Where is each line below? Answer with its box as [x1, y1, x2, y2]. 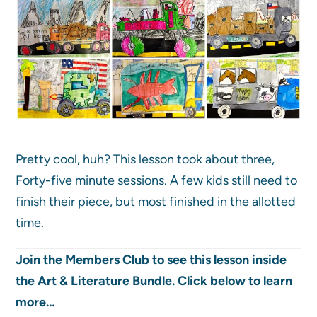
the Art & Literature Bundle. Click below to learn [16, 273, 293, 289]
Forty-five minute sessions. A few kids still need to [16, 173, 298, 189]
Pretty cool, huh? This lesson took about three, [16, 151, 275, 168]
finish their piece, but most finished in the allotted [16, 194, 296, 210]
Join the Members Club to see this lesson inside [16, 252, 287, 268]
